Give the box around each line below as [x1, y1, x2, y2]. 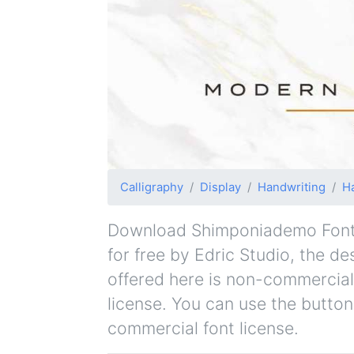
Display [200, 179, 241, 194]
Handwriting [258, 179, 326, 194]
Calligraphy [120, 179, 183, 194]
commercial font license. [107, 317, 299, 338]
